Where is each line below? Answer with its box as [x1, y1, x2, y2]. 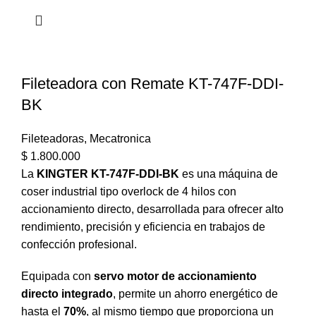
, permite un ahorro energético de [113, 288, 278, 300]
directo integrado [21, 288, 113, 300]
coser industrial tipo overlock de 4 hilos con [21, 186, 236, 198]
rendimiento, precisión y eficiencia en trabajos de [21, 221, 265, 233]
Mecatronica [90, 133, 151, 145]
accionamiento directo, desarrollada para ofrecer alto [21, 203, 284, 216]
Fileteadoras [21, 133, 84, 145]
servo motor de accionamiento [94, 270, 257, 283]
